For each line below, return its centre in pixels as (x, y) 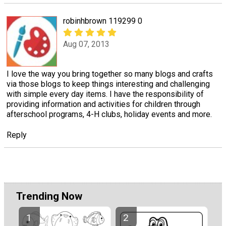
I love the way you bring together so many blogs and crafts (110, 74)
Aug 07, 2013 (86, 44)
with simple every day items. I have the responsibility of (105, 94)
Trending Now (49, 196)
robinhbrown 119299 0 (103, 21)
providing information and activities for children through (103, 104)
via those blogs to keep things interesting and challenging (108, 84)
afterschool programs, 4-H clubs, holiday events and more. (109, 114)
